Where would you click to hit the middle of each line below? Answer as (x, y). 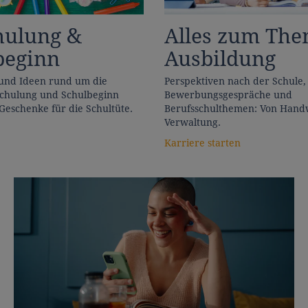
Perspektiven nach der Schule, (235, 81)
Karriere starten (202, 143)
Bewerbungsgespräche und (228, 95)
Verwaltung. (192, 122)
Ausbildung (220, 58)
